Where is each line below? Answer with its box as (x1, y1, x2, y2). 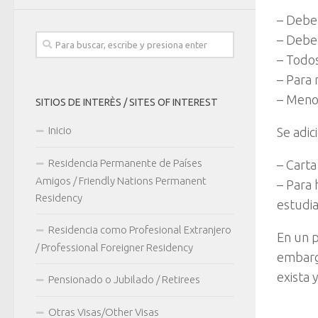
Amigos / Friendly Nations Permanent (35, 174, 207, 187)
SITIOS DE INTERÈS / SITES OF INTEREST (35, 96, 218, 108)
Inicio (48, 124, 72, 136)
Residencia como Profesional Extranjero (48, 223, 231, 236)
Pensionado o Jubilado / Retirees (48, 273, 200, 285)
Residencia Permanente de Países (48, 156, 202, 169)
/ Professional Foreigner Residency (35, 241, 193, 253)
